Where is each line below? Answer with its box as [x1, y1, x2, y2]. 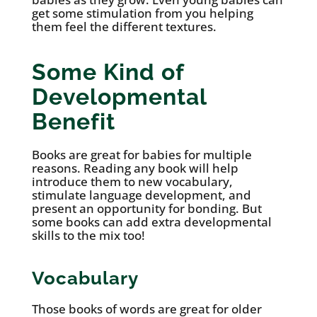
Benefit [31, 108, 115, 135]
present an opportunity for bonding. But [31, 200, 262, 217]
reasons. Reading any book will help [31, 160, 238, 177]
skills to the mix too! [31, 227, 145, 244]
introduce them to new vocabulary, [31, 173, 233, 190]
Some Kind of [31, 59, 184, 86]
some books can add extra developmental [31, 214, 272, 231]
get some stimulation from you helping [31, 5, 253, 22]
